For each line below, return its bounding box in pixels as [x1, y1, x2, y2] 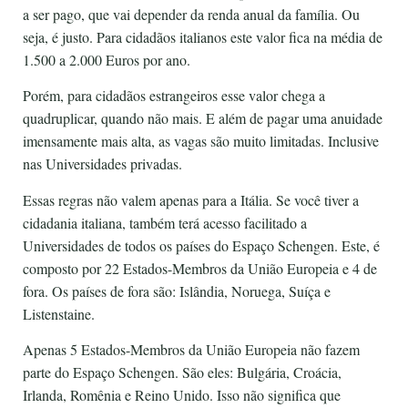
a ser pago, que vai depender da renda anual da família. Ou [23, 4, 360, 24]
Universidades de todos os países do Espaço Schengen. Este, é [23, 235, 380, 255]
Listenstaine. [23, 303, 95, 323]
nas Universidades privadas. [23, 154, 182, 174]
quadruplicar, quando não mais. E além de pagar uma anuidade [23, 108, 382, 128]
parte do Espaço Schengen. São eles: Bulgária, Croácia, [23, 362, 342, 382]
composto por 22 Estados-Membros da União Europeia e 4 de [23, 258, 377, 278]
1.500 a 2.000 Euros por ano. [23, 49, 190, 69]
